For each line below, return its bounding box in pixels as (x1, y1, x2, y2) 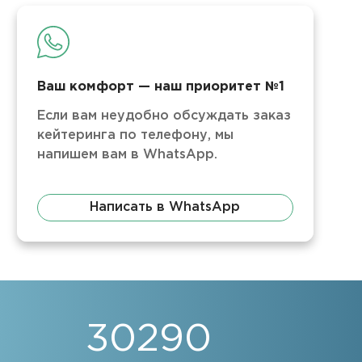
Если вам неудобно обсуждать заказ (36, 110, 291, 122)
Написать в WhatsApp (90, 201, 241, 213)
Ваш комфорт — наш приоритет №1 (36, 81, 284, 93)
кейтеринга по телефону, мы (36, 129, 234, 141)
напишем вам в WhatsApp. (36, 149, 217, 161)
